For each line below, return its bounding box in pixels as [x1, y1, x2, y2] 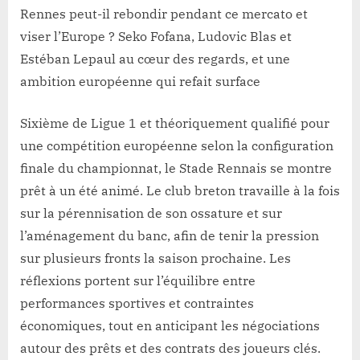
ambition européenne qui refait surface [20, 73, 260, 90]
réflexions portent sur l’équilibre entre [20, 272, 256, 289]
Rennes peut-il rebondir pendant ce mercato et [20, 6, 308, 22]
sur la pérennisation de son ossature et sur [20, 205, 282, 222]
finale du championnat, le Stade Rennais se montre [20, 160, 332, 177]
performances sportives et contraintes [20, 295, 254, 312]
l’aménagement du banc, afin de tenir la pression [20, 227, 319, 244]
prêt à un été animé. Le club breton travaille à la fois [20, 182, 340, 199]
